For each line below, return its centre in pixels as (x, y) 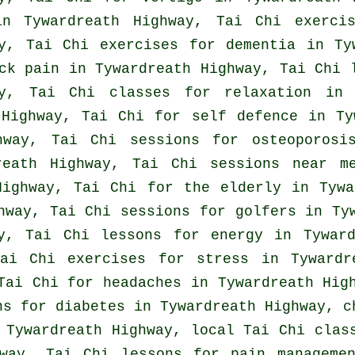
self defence (244, 117)
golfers (265, 212)
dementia (261, 46)
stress (223, 260)
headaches (143, 283)
